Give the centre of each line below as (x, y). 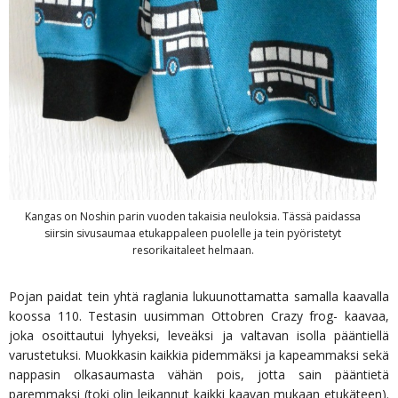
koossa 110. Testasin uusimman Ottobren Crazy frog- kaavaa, (199, 316)
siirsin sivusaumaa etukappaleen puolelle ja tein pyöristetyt (193, 234)
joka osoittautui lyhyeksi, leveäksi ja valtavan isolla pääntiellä (199, 336)
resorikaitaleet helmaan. (193, 251)
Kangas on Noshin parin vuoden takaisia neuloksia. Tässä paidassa (193, 217)
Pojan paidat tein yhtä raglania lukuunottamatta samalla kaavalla (199, 297)
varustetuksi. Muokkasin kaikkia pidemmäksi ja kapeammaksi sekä (199, 355)
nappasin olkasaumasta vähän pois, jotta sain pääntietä (199, 375)
